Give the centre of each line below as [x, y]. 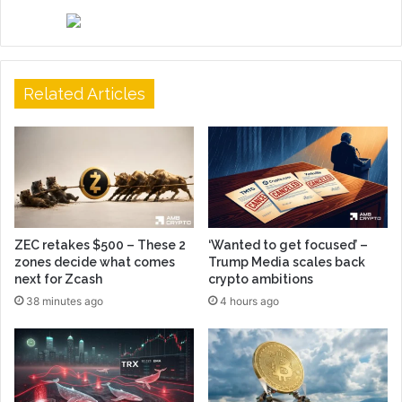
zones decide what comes [95, 262]
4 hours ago [249, 301]
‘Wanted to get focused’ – [288, 245]
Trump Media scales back [287, 262]
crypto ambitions [261, 279]
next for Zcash [58, 279]
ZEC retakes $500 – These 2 [100, 245]
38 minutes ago [65, 301]
